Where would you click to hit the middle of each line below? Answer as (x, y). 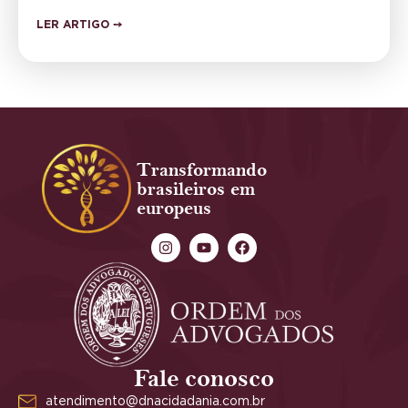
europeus (174, 208)
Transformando (202, 169)
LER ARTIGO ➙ (79, 25)
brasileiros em (196, 189)
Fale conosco (204, 380)
